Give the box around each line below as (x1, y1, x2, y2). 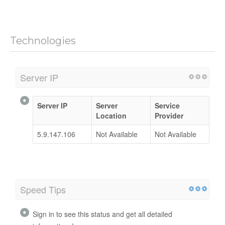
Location (96, 110, 127, 121)
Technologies (10, 34, 76, 47)
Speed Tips (20, 182, 66, 196)
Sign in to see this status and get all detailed (33, 208, 172, 219)
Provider (155, 110, 183, 121)
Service (155, 100, 180, 110)
